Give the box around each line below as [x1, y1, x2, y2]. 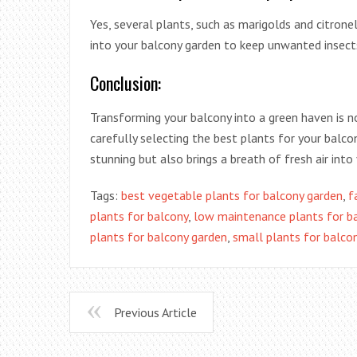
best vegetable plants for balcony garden [121, 187, 343, 204]
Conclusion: [90, 70, 161, 96]
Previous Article [114, 304, 197, 321]
